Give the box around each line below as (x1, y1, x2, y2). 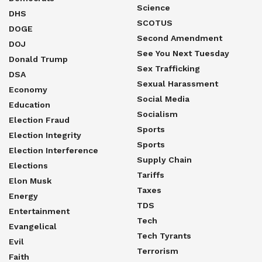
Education (9, 99, 50, 109)
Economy (9, 84, 47, 94)
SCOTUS (137, 18, 173, 27)
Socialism (137, 109, 178, 119)
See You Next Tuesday (137, 48, 229, 58)
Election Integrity (9, 130, 81, 140)
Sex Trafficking (137, 63, 200, 73)
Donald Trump (9, 54, 68, 64)
